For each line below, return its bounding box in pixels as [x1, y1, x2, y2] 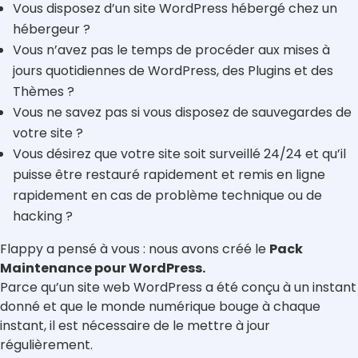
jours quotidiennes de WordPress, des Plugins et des [13, 62, 333, 81]
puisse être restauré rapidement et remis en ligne [13, 165, 325, 185]
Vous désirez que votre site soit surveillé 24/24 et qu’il [13, 145, 346, 164]
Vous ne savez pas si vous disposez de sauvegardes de [13, 103, 352, 122]
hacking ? [13, 207, 73, 226]
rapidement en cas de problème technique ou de [13, 186, 322, 205]
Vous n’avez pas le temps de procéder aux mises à [13, 41, 330, 60]
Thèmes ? [13, 82, 74, 101]
